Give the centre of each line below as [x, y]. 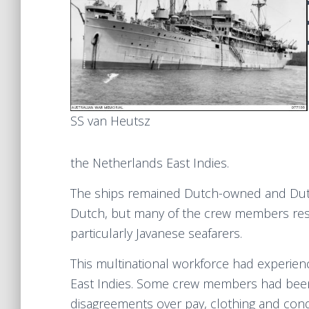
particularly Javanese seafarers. [156, 233]
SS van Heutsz [110, 121]
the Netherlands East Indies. [150, 163]
